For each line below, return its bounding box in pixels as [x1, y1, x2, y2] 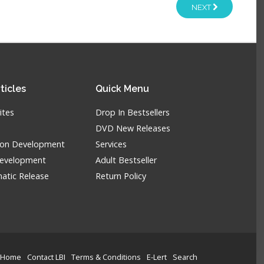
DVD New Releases [95, 123, 171, 134]
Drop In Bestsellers [95, 107, 170, 118]
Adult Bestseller [95, 154, 157, 166]
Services [95, 138, 127, 150]
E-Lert [146, 252, 167, 262]
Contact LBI [27, 252, 65, 262]
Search [172, 252, 197, 262]
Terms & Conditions [71, 252, 141, 262]
